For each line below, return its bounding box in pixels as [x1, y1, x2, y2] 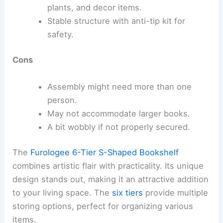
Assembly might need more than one [47, 81, 192, 92]
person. [47, 95, 77, 105]
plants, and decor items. [47, 2, 142, 12]
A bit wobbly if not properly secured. [47, 121, 190, 132]
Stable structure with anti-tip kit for [47, 15, 185, 26]
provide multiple [143, 188, 209, 198]
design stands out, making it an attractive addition [12, 174, 209, 185]
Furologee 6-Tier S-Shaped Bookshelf [30, 147, 179, 158]
